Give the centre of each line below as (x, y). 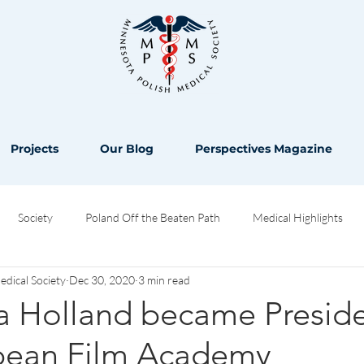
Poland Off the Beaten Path (153, 218)
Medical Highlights (298, 218)
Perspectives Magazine (264, 148)
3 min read (164, 280)
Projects (35, 148)
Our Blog (127, 148)
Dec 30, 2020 (102, 280)
